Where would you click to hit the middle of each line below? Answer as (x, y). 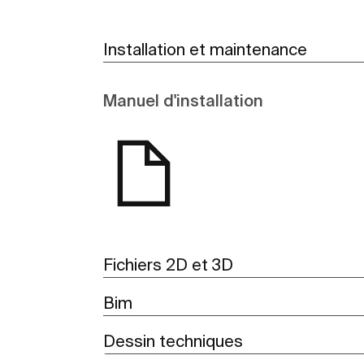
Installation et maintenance (205, 49)
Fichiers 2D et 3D (168, 264)
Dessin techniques (173, 340)
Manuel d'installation (183, 100)
